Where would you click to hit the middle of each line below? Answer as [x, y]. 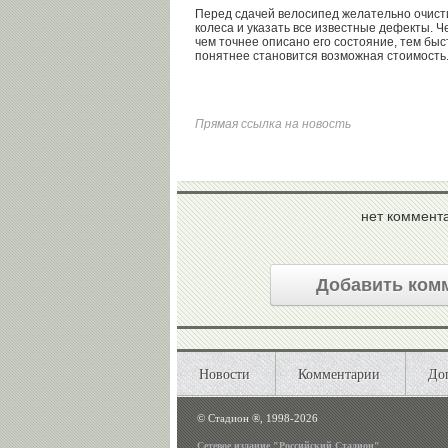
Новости [224, 374]
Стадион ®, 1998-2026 [261, 418]
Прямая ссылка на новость [273, 124]
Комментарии [339, 374]
